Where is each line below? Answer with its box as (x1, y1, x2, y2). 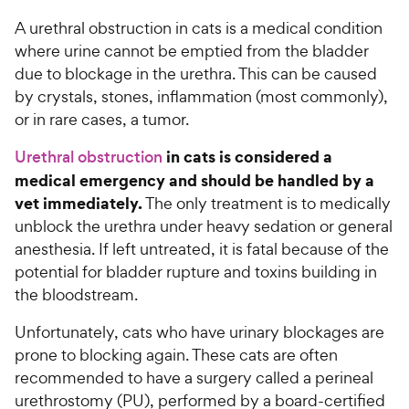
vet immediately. (15, 192, 142, 215)
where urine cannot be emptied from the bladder (15, 40, 369, 61)
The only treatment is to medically (142, 193, 391, 214)
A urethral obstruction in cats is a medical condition (15, 17, 383, 38)
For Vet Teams (18, 26, 126, 50)
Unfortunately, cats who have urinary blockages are (15, 321, 384, 342)
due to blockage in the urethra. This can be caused (15, 63, 377, 84)
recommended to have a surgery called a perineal (15, 367, 373, 388)
